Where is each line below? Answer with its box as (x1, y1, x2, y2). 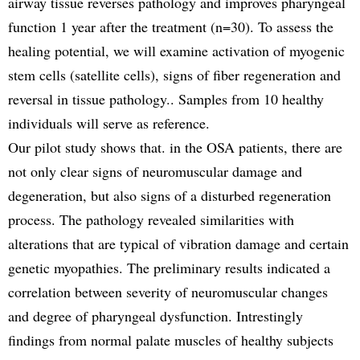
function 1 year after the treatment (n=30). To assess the (8, 16, 333, 36)
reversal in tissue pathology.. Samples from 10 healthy (8, 88, 324, 108)
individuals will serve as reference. (8, 112, 210, 133)
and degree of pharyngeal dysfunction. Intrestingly (8, 305, 303, 325)
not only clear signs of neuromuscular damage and (8, 161, 302, 181)
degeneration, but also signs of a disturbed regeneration (8, 185, 331, 205)
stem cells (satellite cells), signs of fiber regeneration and (8, 64, 341, 84)
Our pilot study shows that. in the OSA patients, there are (8, 137, 342, 157)
